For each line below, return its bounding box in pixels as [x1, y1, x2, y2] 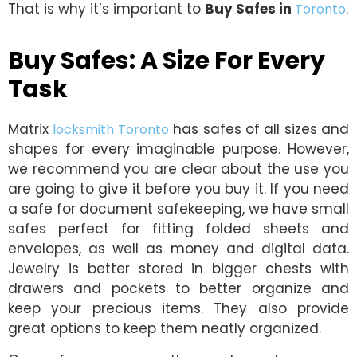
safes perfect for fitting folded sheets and [8, 219, 349, 239]
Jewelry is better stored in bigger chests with [8, 259, 349, 279]
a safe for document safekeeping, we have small [8, 199, 349, 219]
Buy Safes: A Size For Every [8, 44, 325, 78]
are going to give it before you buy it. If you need [8, 179, 349, 199]
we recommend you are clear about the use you [8, 159, 349, 179]
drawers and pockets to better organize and [8, 279, 349, 299]
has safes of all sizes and [168, 120, 349, 139]
